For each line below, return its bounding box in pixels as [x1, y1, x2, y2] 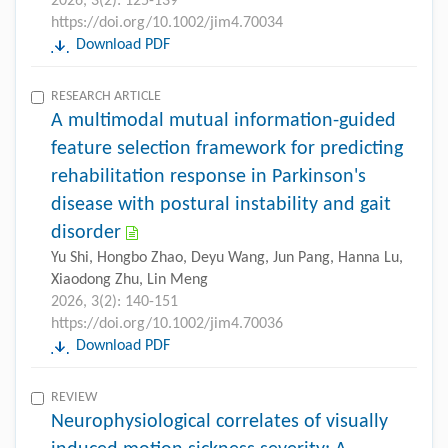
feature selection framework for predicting [51, 138, 403, 159]
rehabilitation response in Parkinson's [51, 166, 366, 187]
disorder [51, 222, 121, 243]
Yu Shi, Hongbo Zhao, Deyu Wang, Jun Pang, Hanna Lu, [51, 249, 403, 266]
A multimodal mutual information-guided [51, 110, 396, 131]
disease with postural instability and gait [51, 194, 391, 215]
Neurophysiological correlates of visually [51, 411, 388, 432]
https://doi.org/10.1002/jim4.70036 [51, 315, 283, 332]
